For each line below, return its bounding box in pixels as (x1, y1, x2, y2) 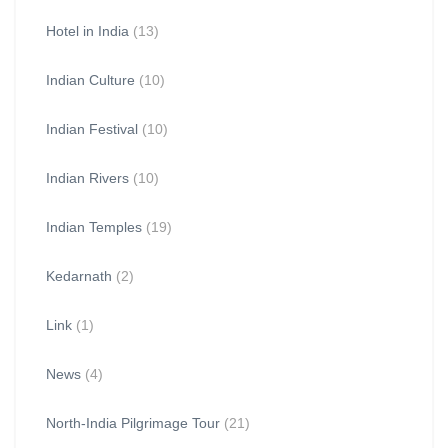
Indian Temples (46, 219, 142, 235)
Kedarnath (46, 268, 112, 284)
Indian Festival (46, 121, 138, 137)
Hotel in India (46, 23, 129, 39)
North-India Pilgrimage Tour (46, 415, 220, 431)
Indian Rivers (46, 170, 129, 186)
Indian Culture (46, 72, 135, 88)
